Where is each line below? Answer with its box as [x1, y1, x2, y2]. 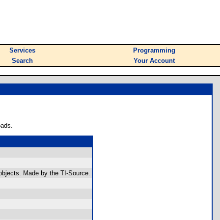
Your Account [134, 57, 175, 64]
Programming [133, 47, 175, 54]
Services [9, 47, 35, 54]
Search [12, 57, 33, 64]
